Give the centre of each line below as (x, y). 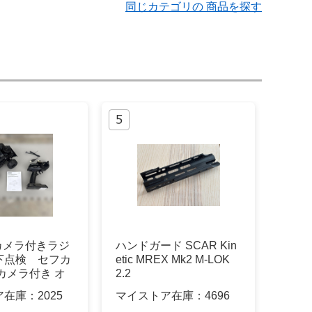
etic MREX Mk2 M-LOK (173, 260)
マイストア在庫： (160, 295)
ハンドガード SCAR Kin (176, 246)
